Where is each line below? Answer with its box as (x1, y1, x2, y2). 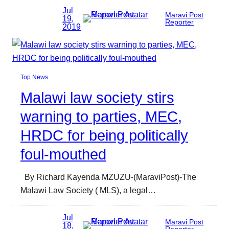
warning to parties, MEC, (20, 108, 182, 125)
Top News (20, 74, 48, 81)
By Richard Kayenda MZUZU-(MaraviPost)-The (20, 172, 196, 182)
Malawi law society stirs (20, 89, 174, 106)
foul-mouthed (20, 146, 106, 163)
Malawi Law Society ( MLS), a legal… (20, 186, 156, 195)
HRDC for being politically (20, 127, 188, 144)
